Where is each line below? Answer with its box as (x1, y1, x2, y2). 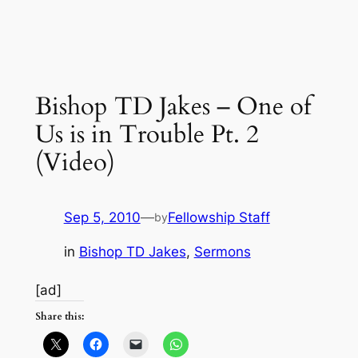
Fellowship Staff (167, 209, 270, 225)
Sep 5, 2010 (63, 209, 141, 225)
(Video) (34, 145, 115, 180)
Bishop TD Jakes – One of (34, 89, 311, 124)
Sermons (193, 243, 251, 260)
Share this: (34, 309, 84, 323)
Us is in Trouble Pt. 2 (34, 117, 259, 152)
